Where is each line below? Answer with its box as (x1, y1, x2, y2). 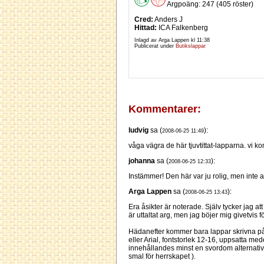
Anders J (153, 15, 183, 24)
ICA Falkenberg (157, 24, 208, 32)
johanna (128, 157, 155, 166)
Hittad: (134, 24, 157, 32)
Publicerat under (134, 43, 176, 49)
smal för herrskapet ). (128, 252, 196, 261)
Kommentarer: (128, 103, 201, 115)
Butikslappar (176, 43, 206, 49)
